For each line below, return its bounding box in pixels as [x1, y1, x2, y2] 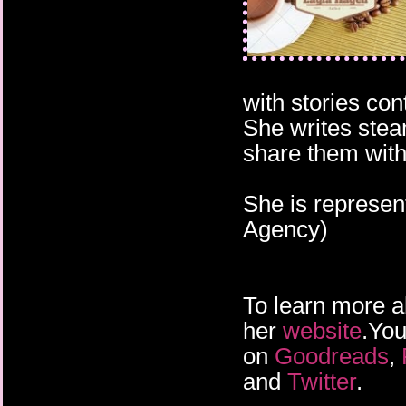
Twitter [287, 368, 356, 396]
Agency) [243, 216, 328, 244]
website [283, 317, 362, 345]
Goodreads [275, 343, 389, 371]
